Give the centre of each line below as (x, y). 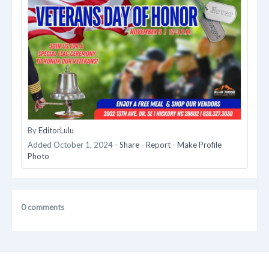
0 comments (43, 207)
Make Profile (199, 145)
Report (158, 145)
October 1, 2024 (83, 145)
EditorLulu (56, 131)
